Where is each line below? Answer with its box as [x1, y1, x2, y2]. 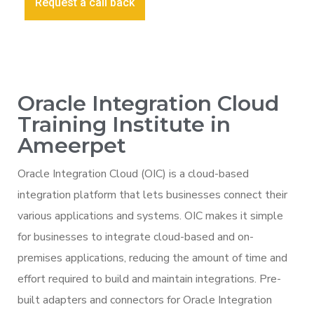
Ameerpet [18, 132, 126, 158]
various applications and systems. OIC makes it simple [18, 207, 283, 224]
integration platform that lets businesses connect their [18, 186, 287, 203]
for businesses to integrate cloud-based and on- [18, 228, 254, 245]
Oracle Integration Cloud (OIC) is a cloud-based [18, 165, 249, 182]
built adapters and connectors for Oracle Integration [18, 292, 272, 308]
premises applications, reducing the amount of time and [18, 250, 287, 266]
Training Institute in [18, 111, 231, 137]
